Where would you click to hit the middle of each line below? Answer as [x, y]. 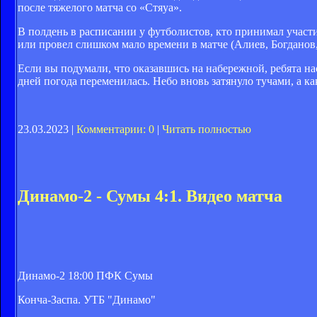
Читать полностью [207, 129]
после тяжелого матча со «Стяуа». [100, 8]
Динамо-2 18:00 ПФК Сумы [85, 275]
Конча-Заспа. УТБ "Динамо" [87, 299]
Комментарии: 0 [115, 129]
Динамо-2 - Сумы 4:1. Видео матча [150, 196]
